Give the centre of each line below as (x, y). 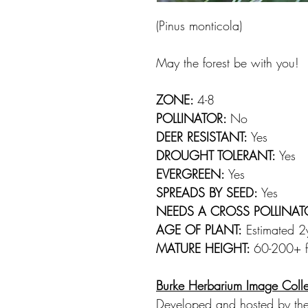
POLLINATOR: (193, 118)
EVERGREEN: (190, 174)
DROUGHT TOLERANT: (216, 155)
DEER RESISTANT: (203, 136)
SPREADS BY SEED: (207, 192)
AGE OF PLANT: (199, 229)
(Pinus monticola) (199, 25)
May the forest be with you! (230, 62)
